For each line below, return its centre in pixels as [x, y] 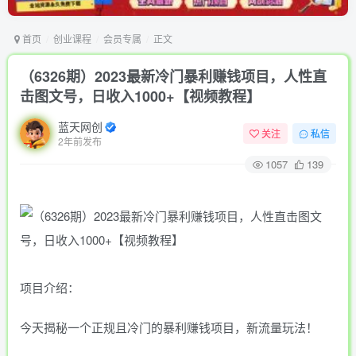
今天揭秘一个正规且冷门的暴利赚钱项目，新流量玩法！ [169, 327]
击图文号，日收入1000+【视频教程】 [140, 96]
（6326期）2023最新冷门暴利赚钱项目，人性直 [173, 76]
